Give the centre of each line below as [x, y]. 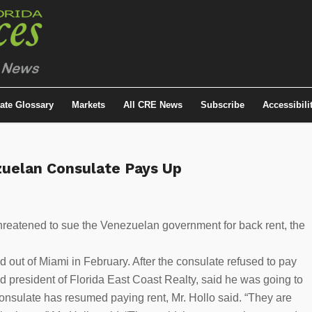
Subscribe [223, 105]
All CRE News [153, 105]
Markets [88, 105]
